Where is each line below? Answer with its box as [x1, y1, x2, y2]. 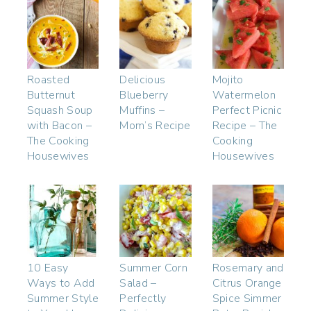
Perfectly [119, 290, 167, 306]
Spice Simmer [212, 290, 282, 306]
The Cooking [27, 133, 90, 149]
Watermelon [212, 87, 276, 103]
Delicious [119, 72, 166, 88]
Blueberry [119, 87, 169, 103]
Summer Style [27, 290, 99, 306]
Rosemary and [212, 260, 284, 276]
